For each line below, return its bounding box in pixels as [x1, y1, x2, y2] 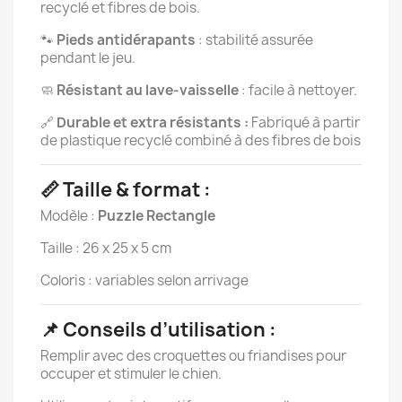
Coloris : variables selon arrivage [40, 271, 249, 290]
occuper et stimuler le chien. [40, 364, 222, 383]
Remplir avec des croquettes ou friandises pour [40, 346, 346, 365]
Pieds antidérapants [57, 31, 196, 49]
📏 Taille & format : [40, 177, 211, 203]
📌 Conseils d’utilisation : [40, 317, 276, 343]
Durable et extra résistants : [57, 113, 251, 132]
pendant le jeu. [40, 48, 135, 67]
